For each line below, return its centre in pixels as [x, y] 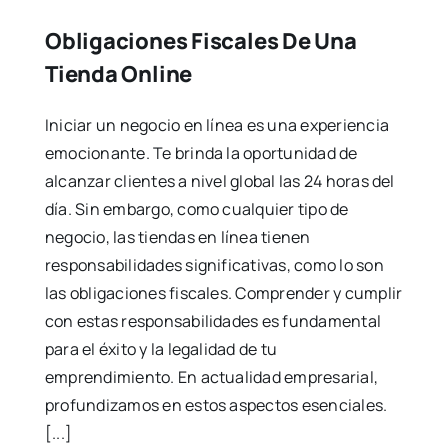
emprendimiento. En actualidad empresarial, [211, 376]
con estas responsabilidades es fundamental [213, 320]
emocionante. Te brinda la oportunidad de [201, 152]
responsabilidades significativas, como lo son [214, 264]
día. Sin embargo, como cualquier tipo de [196, 208]
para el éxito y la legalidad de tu [161, 348]
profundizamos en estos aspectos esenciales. [216, 404]
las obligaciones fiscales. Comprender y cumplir [223, 292]
